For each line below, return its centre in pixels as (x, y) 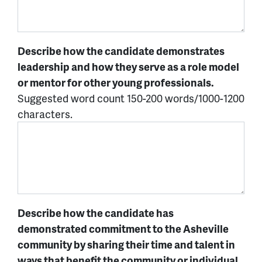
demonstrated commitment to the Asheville (123, 228)
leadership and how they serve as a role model (128, 67)
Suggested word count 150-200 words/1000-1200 (131, 98)
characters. (45, 114)
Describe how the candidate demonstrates (121, 51)
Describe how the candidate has (96, 212)
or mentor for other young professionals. (116, 82)
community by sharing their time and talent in (126, 244)
